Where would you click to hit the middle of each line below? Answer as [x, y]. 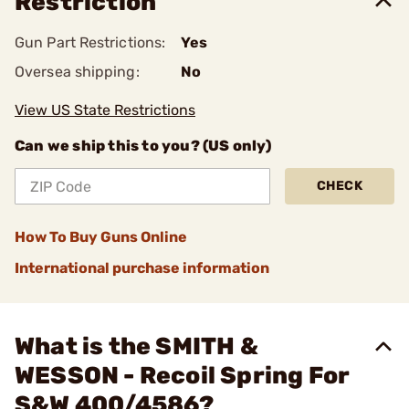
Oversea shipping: [77, 72]
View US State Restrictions [105, 110]
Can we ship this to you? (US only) [143, 146]
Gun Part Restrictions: [90, 42]
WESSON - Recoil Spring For [183, 376]
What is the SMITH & [136, 346]
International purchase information [142, 268]
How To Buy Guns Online [101, 237]
